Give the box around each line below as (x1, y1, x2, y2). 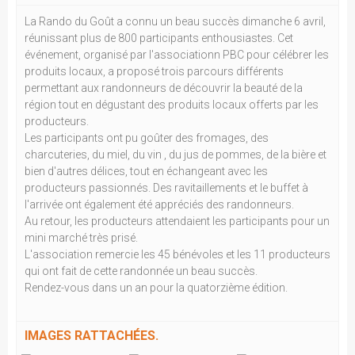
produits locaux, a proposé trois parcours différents (25, 65, 284, 78)
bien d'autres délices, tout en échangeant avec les (25, 165, 268, 177)
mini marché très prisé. (25, 231, 138, 244)
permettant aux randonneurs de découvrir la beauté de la (25, 82, 303, 94)
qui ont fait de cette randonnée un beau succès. (25, 265, 258, 277)
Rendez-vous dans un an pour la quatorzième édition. (25, 281, 288, 294)
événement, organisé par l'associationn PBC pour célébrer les (25, 48, 329, 61)
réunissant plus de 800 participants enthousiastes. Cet (25, 32, 293, 44)
